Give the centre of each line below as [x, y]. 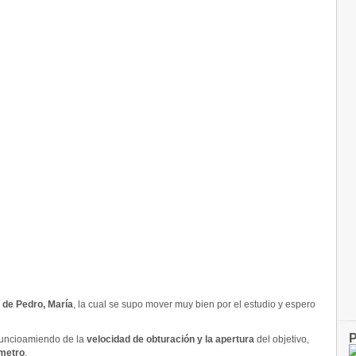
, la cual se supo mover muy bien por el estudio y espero [194, 304]
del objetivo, [282, 339]
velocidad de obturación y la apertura [169, 339]
